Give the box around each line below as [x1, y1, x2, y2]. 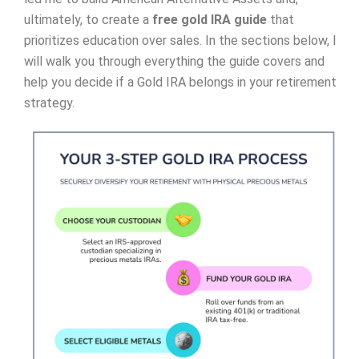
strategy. [24, 95, 75, 111]
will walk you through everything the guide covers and [24, 54, 325, 70]
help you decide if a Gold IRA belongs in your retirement [24, 75, 337, 91]
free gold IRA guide [152, 12, 267, 28]
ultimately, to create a [24, 12, 152, 28]
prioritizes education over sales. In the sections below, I [24, 33, 337, 49]
